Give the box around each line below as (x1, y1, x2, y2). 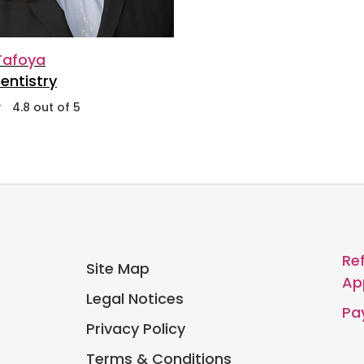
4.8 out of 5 (12, 98, 80, 115)
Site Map (85, 258, 149, 279)
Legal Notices (85, 288, 184, 309)
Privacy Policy (85, 318, 185, 339)
